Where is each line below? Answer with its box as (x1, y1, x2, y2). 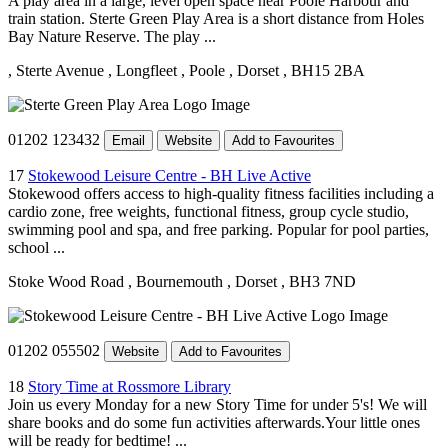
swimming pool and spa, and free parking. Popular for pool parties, (8, 220, 429, 238)
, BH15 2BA (283, 61, 365, 79)
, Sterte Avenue (8, 61, 104, 79)
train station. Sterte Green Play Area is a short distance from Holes (8, 9, 424, 27)
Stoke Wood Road (8, 272, 128, 290)
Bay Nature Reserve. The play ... (8, 27, 216, 45)
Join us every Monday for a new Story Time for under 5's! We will (8, 395, 427, 413)
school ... (8, 238, 65, 256)
